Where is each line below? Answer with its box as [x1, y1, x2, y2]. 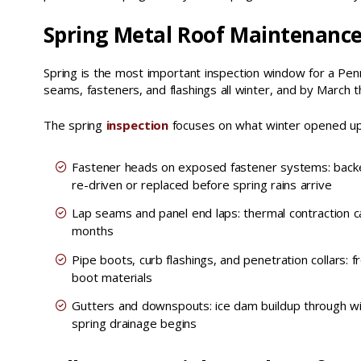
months [72, 222, 114, 239]
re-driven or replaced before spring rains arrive [72, 176, 332, 193]
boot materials [72, 268, 152, 285]
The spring [44, 116, 106, 133]
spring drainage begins [72, 315, 197, 332]
